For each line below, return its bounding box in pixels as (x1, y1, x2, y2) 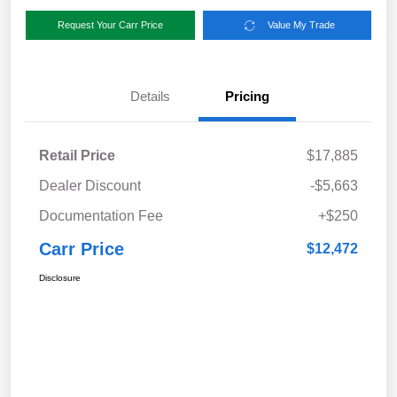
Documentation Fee (39, 208, 163, 224)
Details (129, 89, 170, 105)
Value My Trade (268, 19, 336, 31)
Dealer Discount (39, 178, 141, 194)
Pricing (225, 89, 269, 105)
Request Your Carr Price (57, 19, 163, 31)
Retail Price (39, 148, 115, 164)
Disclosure (39, 273, 81, 284)
